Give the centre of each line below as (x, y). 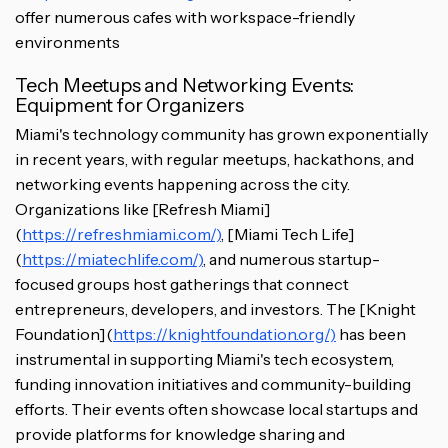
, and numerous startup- (291, 259)
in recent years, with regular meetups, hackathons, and (214, 159)
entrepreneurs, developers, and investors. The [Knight (215, 309)
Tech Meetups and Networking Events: (185, 85)
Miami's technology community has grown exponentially (221, 134)
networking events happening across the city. (182, 184)
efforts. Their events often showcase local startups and (216, 409)
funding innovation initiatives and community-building (213, 384)
